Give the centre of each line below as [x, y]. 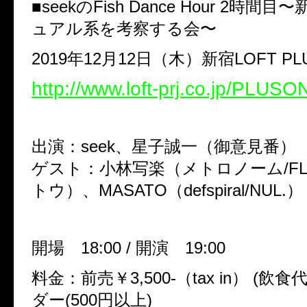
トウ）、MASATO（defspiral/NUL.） [167, 190]
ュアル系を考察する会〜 [124, 28]
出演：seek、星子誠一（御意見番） [164, 146]
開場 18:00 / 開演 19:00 [128, 247]
